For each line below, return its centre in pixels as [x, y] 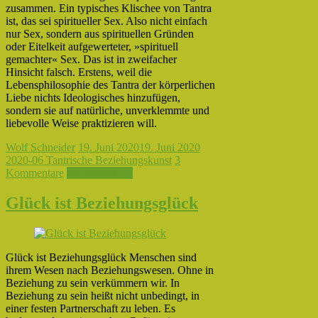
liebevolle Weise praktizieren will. [81, 124]
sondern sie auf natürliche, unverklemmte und [108, 111]
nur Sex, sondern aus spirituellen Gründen [100, 34]
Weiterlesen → [100, 173]
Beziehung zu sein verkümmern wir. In [93, 283]
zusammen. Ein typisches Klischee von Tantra [109, 9]
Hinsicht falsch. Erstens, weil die [79, 72]
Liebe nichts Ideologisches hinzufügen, [93, 98]
